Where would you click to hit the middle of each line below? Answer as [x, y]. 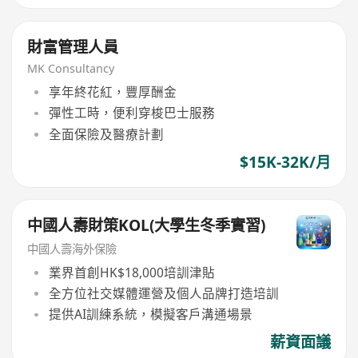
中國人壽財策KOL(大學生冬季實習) [147, 226]
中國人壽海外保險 [72, 249]
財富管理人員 [73, 47]
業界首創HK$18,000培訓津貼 [131, 272]
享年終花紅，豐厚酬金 [112, 91]
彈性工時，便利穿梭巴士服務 [131, 113]
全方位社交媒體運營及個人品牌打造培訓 [163, 293]
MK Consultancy [71, 69]
